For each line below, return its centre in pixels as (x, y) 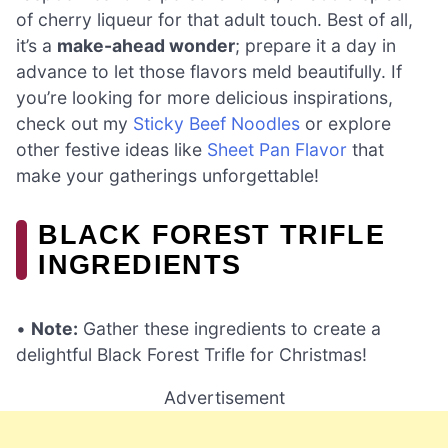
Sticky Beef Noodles (216, 124)
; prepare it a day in (315, 46)
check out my (74, 124)
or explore (345, 124)
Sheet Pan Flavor (277, 150)
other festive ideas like (111, 150)
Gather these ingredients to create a (229, 328)
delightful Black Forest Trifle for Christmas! (191, 354)
